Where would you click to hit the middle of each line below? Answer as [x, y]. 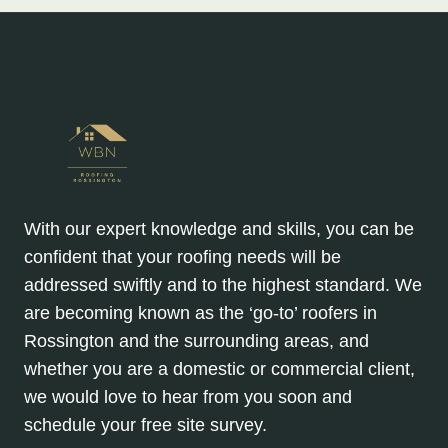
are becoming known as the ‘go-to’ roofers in [200, 312]
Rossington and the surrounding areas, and [196, 340]
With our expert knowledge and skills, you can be [219, 228]
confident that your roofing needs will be [182, 256]
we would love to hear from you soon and [188, 396]
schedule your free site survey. [145, 424]
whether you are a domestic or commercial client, [219, 368]
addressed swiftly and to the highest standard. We [223, 284]
